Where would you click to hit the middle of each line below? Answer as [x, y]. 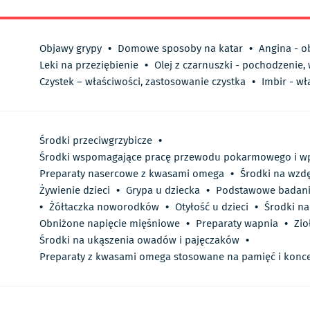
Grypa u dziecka [163, 191]
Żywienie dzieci [75, 191]
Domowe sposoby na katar [180, 49]
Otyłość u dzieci [212, 207]
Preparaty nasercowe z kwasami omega [132, 174]
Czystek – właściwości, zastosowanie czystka [143, 82]
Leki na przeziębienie [89, 65]
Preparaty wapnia [237, 224]
